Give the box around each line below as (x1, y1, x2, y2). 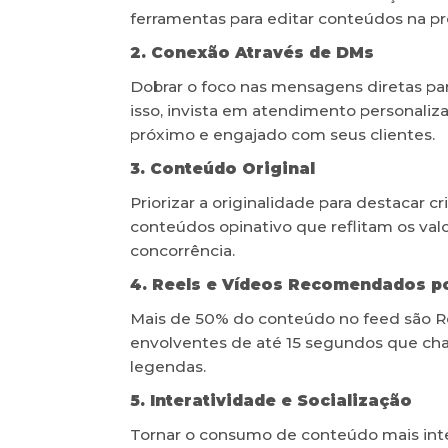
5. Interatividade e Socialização (129, 390, 412, 410)
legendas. (129, 356, 206, 376)
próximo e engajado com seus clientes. (129, 124, 435, 144)
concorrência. (129, 240, 235, 260)
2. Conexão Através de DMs (129, 42, 374, 62)
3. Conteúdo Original (129, 158, 315, 178)
